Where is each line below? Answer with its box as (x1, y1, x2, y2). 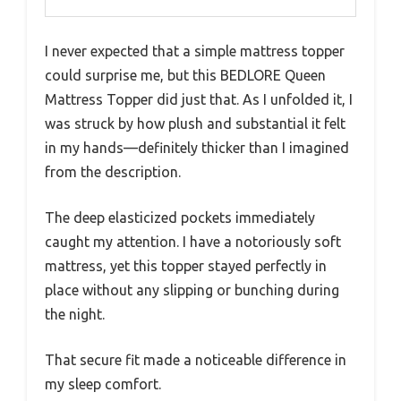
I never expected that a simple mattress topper (45, 43, 345, 60)
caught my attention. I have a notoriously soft (45, 234, 341, 251)
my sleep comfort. (45, 376, 161, 393)
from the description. (45, 164, 181, 181)
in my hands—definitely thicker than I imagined (45, 140, 349, 157)
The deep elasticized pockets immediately (45, 209, 315, 226)
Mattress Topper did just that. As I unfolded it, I (45, 91, 353, 108)
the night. (45, 306, 105, 323)
